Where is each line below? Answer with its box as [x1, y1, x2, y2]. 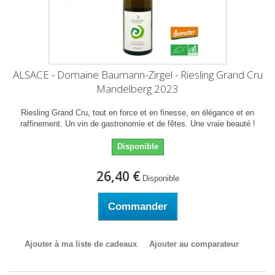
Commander [107, 201, 168, 212]
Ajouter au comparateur [149, 239, 239, 249]
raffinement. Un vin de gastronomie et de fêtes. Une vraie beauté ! [20, 119, 255, 128]
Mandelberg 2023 [96, 82, 179, 96]
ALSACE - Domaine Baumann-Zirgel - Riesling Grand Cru [12, 68, 263, 82]
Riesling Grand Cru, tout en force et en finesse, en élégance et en [21, 108, 254, 117]
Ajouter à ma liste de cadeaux [24, 239, 137, 249]
